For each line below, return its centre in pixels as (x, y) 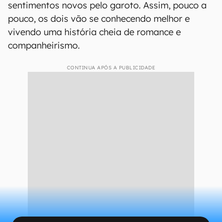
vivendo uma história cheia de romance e (94, 32)
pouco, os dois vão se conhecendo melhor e (99, 19)
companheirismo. (44, 45)
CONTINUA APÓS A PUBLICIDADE (111, 68)
